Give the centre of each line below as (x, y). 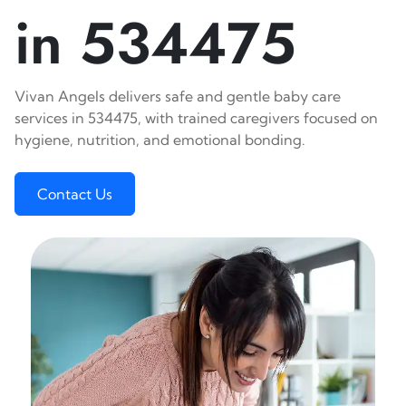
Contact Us (75, 194)
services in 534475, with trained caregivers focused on (196, 118)
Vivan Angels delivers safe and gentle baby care (178, 96)
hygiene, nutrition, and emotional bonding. (160, 140)
